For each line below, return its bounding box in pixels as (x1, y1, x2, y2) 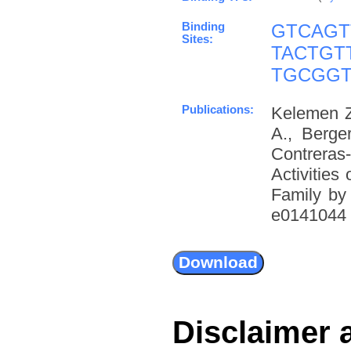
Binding (182, 20, 225, 33)
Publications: (182, 103, 254, 116)
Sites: (182, 32, 213, 45)
